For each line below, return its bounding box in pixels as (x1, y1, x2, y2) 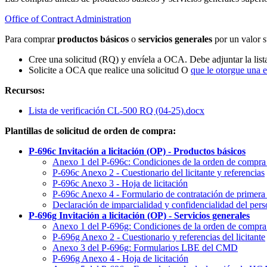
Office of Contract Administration (5, 13, 131, 24)
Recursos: (5, 85, 45, 95)
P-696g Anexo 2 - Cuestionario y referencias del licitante (52, 231, 265, 242)
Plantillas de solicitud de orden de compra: (5, 125, 176, 136)
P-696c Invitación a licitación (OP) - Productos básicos (29, 145, 246, 156)
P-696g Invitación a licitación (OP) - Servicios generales (29, 210, 250, 221)
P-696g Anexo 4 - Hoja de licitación (52, 253, 188, 263)
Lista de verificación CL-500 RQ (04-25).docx (29, 105, 204, 116)
